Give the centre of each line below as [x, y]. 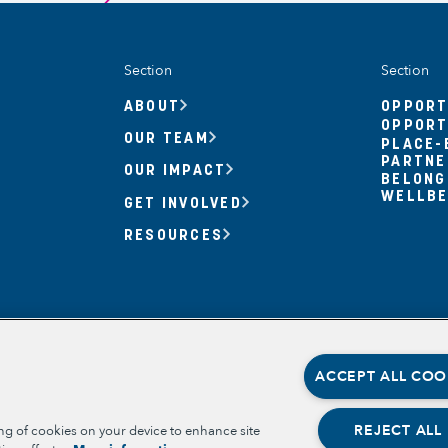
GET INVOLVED [182, 201]
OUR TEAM [166, 136]
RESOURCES [173, 233]
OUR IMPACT [175, 169]
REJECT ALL [398, 431]
